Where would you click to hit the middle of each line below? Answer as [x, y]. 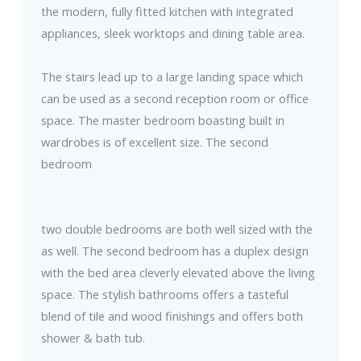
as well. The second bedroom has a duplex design [174, 251]
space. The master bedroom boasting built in [162, 120]
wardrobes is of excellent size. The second [154, 142]
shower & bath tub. [93, 338]
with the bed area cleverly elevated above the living [178, 273]
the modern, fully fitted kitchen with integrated [167, 12]
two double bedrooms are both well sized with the [176, 229]
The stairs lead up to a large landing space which [172, 77]
